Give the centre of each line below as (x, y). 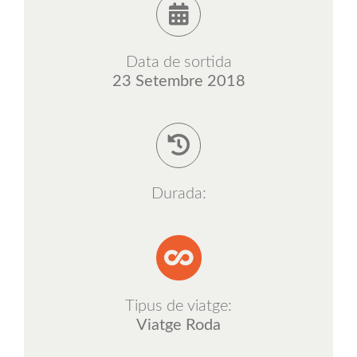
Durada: (178, 193)
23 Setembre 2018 (178, 82)
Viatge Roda (178, 325)
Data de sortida (178, 63)
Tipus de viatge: (178, 306)
